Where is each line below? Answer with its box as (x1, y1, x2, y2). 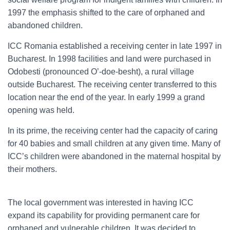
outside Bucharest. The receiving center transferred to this (8, 80, 217, 89)
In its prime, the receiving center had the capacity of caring (8, 126, 218, 135)
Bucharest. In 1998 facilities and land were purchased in (8, 54, 211, 63)
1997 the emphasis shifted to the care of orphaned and (8, 8, 205, 17)
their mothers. (8, 165, 57, 174)
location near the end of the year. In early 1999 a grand (8, 93, 205, 102)
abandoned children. (8, 21, 83, 30)
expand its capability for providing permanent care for (8, 211, 200, 220)
